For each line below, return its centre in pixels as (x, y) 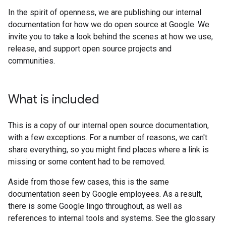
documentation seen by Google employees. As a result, (105, 194)
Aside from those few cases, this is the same (89, 182)
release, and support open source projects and (90, 49)
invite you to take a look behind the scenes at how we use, (110, 37)
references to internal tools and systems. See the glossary (112, 218)
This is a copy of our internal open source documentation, (108, 125)
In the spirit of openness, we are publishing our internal (105, 12)
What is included (54, 99)
